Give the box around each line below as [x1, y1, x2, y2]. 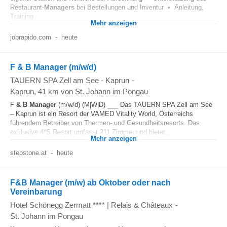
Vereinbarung [10, 187, 62, 196]
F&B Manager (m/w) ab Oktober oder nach [10, 178, 171, 187]
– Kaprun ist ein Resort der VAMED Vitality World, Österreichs [10, 110, 193, 118]
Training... [10, 13, 40, 20]
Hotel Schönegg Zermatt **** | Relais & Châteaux [10, 201, 173, 209]
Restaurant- [10, 4, 44, 11]
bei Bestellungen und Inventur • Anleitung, [74, 4, 204, 11]
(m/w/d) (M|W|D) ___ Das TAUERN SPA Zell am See [56, 101, 212, 108]
